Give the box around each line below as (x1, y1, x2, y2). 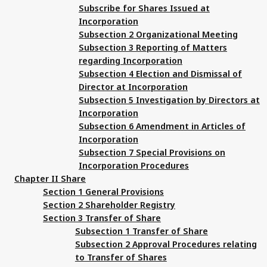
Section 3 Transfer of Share (43, 212, 161, 223)
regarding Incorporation (79, 54, 182, 66)
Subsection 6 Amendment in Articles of (79, 120, 246, 132)
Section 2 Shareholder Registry (43, 198, 175, 210)
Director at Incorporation (79, 80, 188, 92)
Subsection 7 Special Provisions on (79, 146, 225, 158)
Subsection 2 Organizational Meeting (79, 28, 238, 40)
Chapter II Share (14, 172, 86, 184)
